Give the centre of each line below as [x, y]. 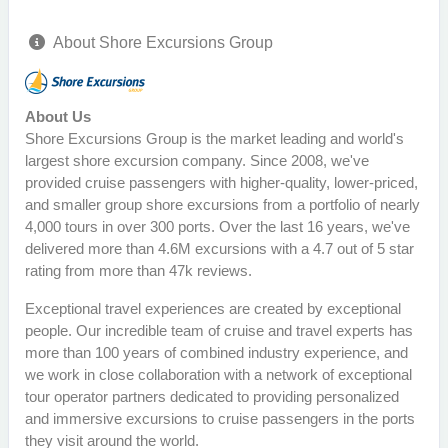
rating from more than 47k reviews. [138, 271]
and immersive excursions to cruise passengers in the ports [220, 419]
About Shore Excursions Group [163, 43]
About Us [58, 117]
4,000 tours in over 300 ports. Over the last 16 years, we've [217, 227]
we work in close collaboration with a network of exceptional [218, 375]
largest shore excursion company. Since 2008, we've [197, 161]
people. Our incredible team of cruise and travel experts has [219, 331]
